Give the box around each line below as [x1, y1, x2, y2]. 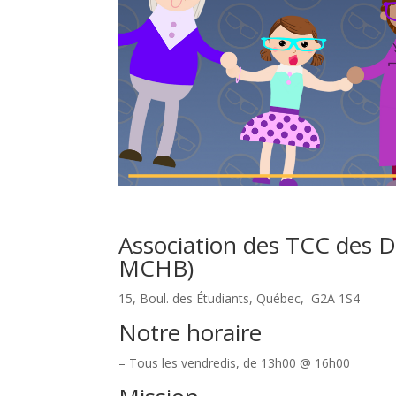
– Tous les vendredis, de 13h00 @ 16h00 [118, 354, 351, 371]
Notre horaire [118, 316, 263, 348]
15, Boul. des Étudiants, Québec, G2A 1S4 [118, 289, 361, 307]
